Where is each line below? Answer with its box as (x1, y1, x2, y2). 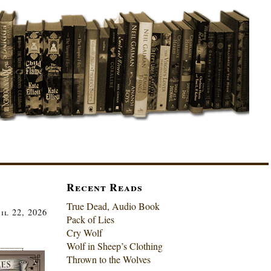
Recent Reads (66, 179, 143, 195)
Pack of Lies (66, 212, 114, 226)
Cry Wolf (66, 226, 102, 239)
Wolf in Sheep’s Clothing (66, 239, 163, 252)
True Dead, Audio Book (66, 199, 160, 212)
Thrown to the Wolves (66, 252, 151, 266)
